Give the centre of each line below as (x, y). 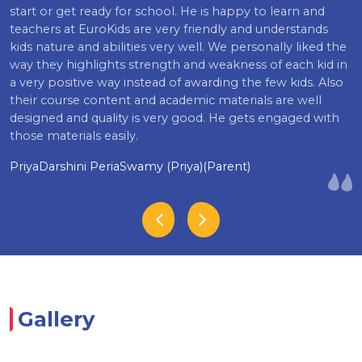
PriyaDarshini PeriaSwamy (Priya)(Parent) (130, 167)
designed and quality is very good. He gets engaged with (175, 118)
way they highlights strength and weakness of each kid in (179, 65)
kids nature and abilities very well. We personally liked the (178, 47)
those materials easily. (74, 136)
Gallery (56, 319)
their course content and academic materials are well (166, 101)
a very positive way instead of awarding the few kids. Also (177, 83)
